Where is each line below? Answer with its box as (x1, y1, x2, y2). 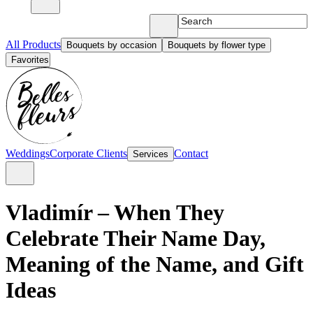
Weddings (6, 147, 50, 159)
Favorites (11, 54, 49, 65)
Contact (174, 147, 208, 159)
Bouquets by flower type (168, 40, 265, 50)
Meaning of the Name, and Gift (6, 252, 304, 277)
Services (133, 149, 168, 159)
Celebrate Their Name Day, (6, 226, 265, 252)
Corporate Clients (50, 147, 127, 159)
